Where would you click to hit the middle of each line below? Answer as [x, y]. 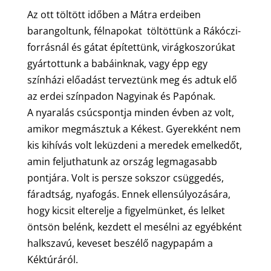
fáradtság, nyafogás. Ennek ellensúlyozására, [129, 194]
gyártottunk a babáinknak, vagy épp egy [117, 63]
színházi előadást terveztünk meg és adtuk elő [132, 80]
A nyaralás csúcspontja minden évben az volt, [130, 112]
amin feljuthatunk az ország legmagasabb [122, 161]
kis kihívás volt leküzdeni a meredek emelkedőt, [134, 145]
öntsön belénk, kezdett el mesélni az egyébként [134, 227]
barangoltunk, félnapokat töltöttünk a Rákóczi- [134, 31]
